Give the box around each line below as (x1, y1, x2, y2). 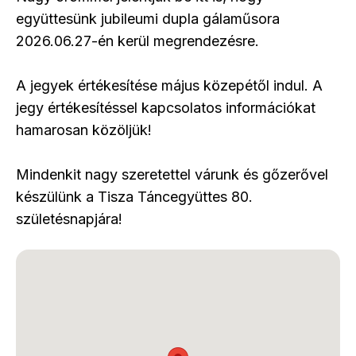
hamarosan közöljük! (16, 122, 156, 138)
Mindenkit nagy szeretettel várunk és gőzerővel (16, 166, 328, 183)
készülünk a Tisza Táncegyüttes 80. (16, 188, 253, 205)
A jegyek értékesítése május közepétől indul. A (16, 77, 323, 94)
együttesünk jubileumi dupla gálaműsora (16, 10, 280, 27)
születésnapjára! (16, 211, 122, 227)
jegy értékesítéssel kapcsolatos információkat (16, 99, 315, 116)
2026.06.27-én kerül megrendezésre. (16, 33, 259, 49)
